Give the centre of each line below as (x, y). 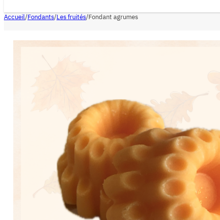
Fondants (41, 16)
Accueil (14, 16)
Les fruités (71, 16)
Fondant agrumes (113, 16)
